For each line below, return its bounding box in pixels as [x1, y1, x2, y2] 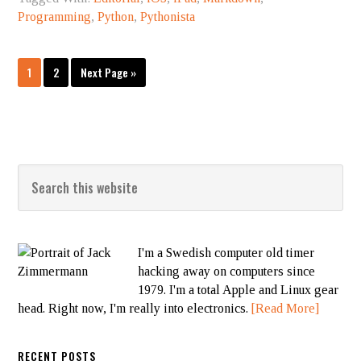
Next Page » [81, 64, 137, 81]
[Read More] [251, 301, 320, 315]
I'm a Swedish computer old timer [138, 246, 315, 259]
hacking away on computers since [138, 264, 316, 278]
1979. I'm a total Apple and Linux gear [138, 283, 339, 297]
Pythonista [140, 10, 196, 23]
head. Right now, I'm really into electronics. [18, 301, 252, 315]
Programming [18, 10, 92, 23]
